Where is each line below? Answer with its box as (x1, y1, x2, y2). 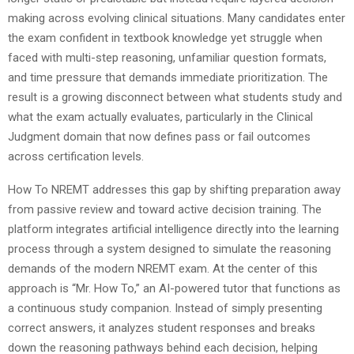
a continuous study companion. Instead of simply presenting (8, 300, 322, 315)
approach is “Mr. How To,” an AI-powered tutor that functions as (8, 281, 341, 296)
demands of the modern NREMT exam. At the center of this (8, 261, 318, 276)
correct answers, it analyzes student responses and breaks (8, 320, 315, 335)
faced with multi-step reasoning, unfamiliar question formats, (8, 50, 326, 65)
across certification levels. (8, 149, 144, 164)
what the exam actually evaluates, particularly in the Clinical (8, 109, 313, 124)
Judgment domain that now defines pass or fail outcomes (8, 129, 311, 144)
